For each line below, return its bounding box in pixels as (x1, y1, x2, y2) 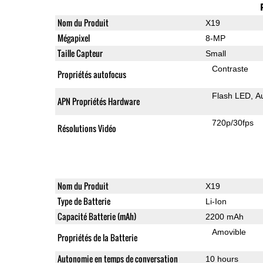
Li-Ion (205, 196, 227, 206)
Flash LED (212, 90, 251, 100)
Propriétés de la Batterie (57, 231, 137, 244)
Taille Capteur (57, 46, 103, 59)
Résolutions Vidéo (57, 122, 116, 134)
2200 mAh (205, 211, 244, 221)
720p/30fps (212, 117, 254, 127)
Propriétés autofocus (57, 68, 126, 80)
